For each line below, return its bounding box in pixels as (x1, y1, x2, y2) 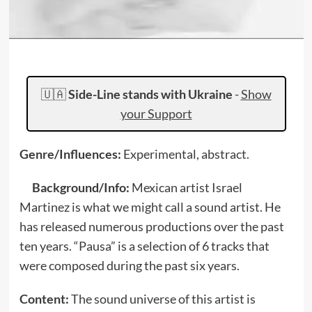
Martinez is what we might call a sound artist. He (19, 199, 281, 214)
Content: (19, 291, 71, 306)
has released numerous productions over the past (19, 219, 284, 234)
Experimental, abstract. (123, 146, 249, 162)
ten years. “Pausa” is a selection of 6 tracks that (19, 238, 270, 253)
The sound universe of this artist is (70, 291, 256, 306)
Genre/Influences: (19, 146, 123, 162)
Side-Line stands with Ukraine (68, 86, 233, 102)
